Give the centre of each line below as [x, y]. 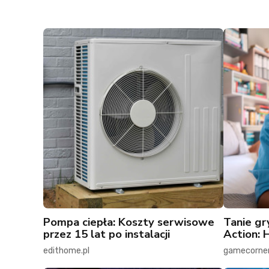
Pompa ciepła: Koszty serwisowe [129, 222]
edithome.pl [66, 251]
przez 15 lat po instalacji [107, 234]
